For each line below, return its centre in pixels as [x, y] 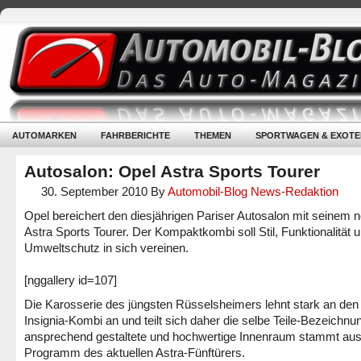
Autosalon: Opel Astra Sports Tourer [172, 171]
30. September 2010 [94, 191]
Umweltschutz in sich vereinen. [106, 248]
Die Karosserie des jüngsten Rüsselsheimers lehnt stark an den [191, 304]
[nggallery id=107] [71, 280]
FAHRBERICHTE [135, 135]
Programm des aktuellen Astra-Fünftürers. [135, 353]
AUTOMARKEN [44, 135]
